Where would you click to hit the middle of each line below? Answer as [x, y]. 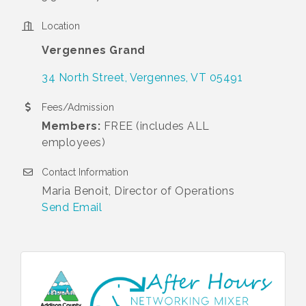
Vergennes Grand [94, 50]
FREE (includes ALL [155, 126]
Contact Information [85, 172]
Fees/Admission [78, 107]
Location [61, 26]
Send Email [72, 207]
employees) [73, 142]
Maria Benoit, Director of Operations [138, 191]
